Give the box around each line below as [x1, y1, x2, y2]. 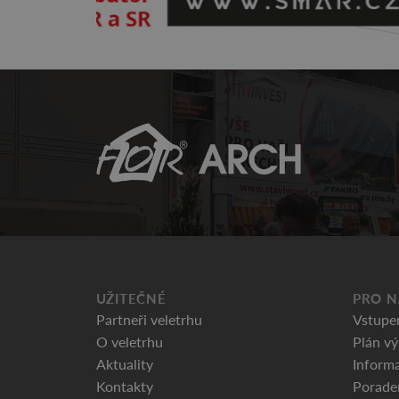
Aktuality [95, 354, 153, 373]
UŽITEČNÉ [95, 289, 167, 307]
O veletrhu [95, 331, 163, 351]
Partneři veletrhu [95, 309, 202, 329]
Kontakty [95, 376, 153, 395]
